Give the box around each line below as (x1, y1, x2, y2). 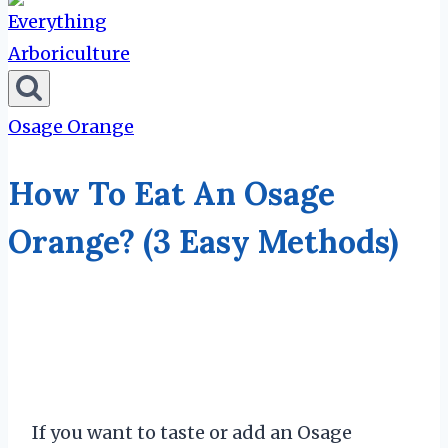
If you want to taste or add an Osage (32, 421, 352, 445)
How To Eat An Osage (8, 172, 335, 214)
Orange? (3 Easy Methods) (8, 220, 398, 262)
